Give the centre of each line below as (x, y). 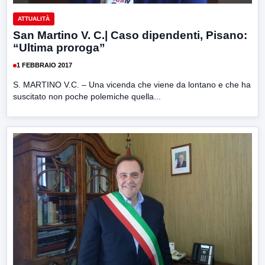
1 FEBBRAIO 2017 (44, 65)
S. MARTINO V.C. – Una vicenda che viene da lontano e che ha (132, 84)
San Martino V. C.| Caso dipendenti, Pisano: (130, 35)
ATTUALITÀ (34, 18)
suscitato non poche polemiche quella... (87, 96)
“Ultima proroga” (59, 47)
